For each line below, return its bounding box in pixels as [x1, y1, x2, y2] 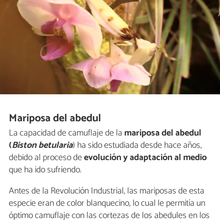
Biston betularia [12, 138, 73, 153]
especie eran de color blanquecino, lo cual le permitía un [9, 196, 205, 211]
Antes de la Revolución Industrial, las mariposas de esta [9, 184, 204, 199]
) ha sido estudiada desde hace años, [73, 138, 202, 153]
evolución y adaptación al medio [84, 150, 207, 165]
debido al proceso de [9, 150, 84, 165]
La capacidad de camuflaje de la [9, 126, 124, 141]
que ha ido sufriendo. [9, 163, 82, 178]
